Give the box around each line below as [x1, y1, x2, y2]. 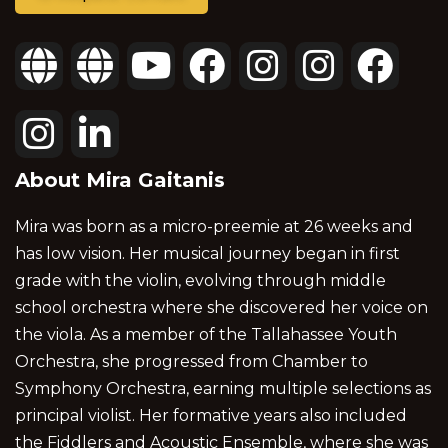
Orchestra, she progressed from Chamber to [15, 351, 368, 371]
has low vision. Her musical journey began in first [15, 243, 400, 263]
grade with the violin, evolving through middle [15, 270, 386, 290]
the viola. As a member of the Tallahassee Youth [15, 324, 397, 344]
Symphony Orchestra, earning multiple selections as [15, 378, 431, 398]
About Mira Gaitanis [15, 167, 225, 192]
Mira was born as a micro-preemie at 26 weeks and [15, 216, 413, 236]
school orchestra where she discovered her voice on [15, 297, 428, 317]
